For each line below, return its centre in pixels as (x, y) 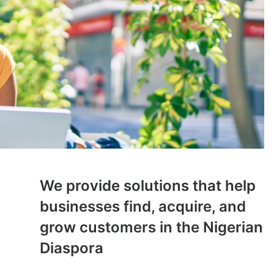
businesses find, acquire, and (143, 206)
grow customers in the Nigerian (151, 227)
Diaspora (72, 248)
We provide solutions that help (148, 186)
